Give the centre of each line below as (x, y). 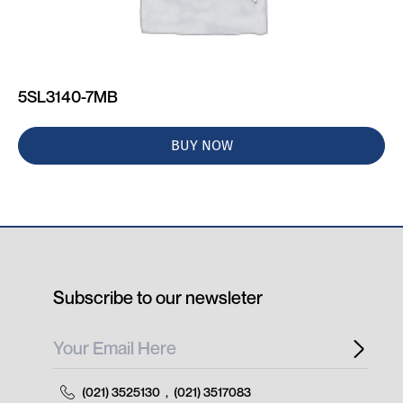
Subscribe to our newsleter (158, 298)
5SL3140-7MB (68, 96)
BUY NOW (201, 145)
